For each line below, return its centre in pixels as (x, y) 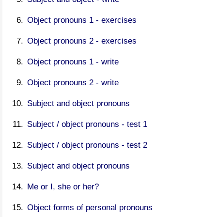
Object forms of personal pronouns (90, 208)
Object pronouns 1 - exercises (82, 20)
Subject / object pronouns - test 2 (87, 145)
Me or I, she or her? (63, 187)
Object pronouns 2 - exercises (82, 41)
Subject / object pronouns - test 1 (87, 124)
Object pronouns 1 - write (73, 62)
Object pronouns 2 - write (73, 83)
